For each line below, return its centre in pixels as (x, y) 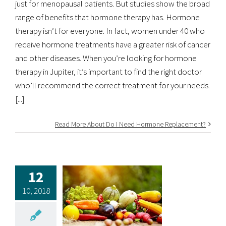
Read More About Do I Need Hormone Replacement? (130, 124)
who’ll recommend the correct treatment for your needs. (112, 85)
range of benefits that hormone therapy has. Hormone (107, 17)
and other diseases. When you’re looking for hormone (106, 58)
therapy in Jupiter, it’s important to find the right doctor (108, 71)
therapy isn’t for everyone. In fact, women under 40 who (110, 31)
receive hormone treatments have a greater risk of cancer (113, 44)
